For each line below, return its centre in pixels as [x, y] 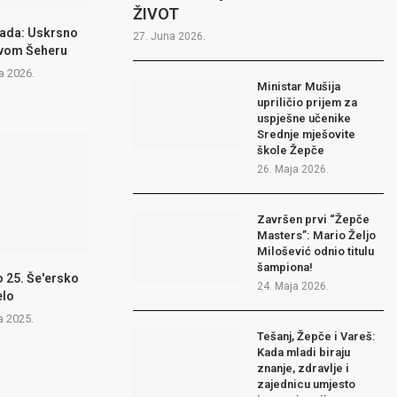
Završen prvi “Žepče [314, 220]
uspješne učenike [304, 119]
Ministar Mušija [299, 87]
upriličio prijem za [307, 103]
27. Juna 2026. [170, 37]
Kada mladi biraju [304, 353]
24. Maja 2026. [293, 287]
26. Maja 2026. [293, 170]
